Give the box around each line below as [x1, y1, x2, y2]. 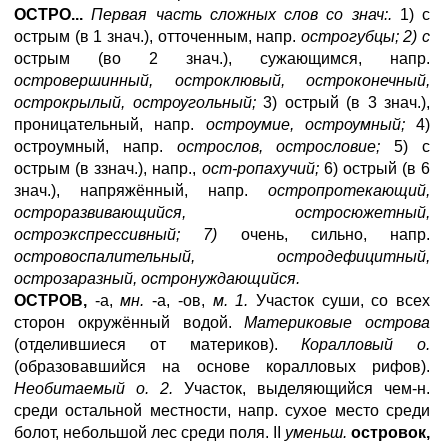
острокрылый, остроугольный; [14, 94, 256, 111]
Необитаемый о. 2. [14, 380, 173, 397]
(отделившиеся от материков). [14, 336, 302, 353]
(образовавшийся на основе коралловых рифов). [14, 358, 430, 375]
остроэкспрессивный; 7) [14, 226, 218, 243]
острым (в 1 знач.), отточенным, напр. [14, 28, 301, 45]
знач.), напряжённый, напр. [14, 182, 268, 199]
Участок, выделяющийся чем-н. [173, 380, 430, 397]
